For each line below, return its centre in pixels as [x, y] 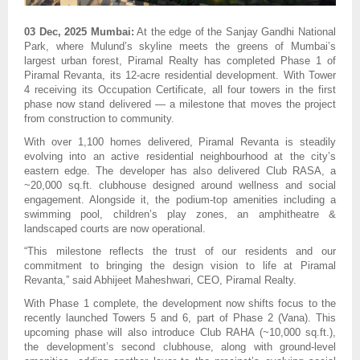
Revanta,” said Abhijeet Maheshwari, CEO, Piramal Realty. [160, 280]
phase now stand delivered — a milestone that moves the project [180, 104]
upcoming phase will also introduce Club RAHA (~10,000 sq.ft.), [180, 332]
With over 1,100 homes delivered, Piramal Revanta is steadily [180, 141]
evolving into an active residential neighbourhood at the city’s [180, 156]
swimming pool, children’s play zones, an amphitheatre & [180, 214]
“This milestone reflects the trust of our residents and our [180, 252]
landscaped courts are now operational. [115, 228]
